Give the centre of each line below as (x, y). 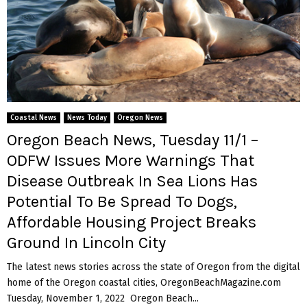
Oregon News (140, 118)
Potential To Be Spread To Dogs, (122, 201)
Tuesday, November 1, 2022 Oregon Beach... (103, 298)
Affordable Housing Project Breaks (132, 222)
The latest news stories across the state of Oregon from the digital (153, 267)
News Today (87, 118)
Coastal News (34, 118)
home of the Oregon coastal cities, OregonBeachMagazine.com (144, 282)
